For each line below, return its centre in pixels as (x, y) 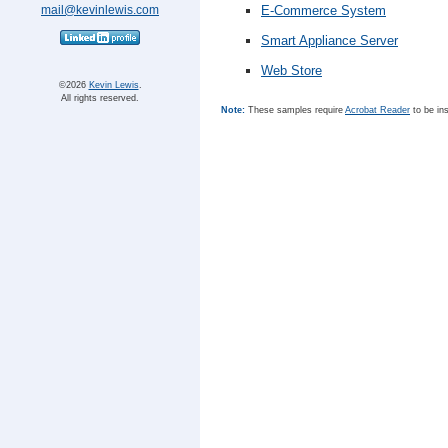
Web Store (291, 71)
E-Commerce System (323, 11)
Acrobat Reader (377, 110)
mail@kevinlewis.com (100, 10)
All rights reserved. (100, 98)
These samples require (295, 110)
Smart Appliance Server (329, 41)
